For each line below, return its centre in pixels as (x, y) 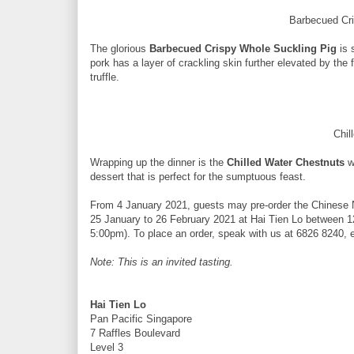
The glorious (120, 48)
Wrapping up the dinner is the (158, 162)
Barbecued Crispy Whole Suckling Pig (243, 48)
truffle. (105, 77)
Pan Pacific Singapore (141, 318)
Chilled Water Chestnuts (286, 162)
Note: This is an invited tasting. (162, 262)
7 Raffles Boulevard (135, 333)
